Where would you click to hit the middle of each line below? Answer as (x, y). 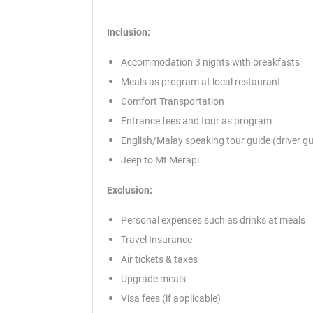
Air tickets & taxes (159, 260)
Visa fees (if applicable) (171, 299)
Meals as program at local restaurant (201, 82)
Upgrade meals (153, 279)
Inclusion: (129, 32)
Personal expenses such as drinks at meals (213, 220)
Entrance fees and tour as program (196, 121)
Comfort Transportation (173, 102)
